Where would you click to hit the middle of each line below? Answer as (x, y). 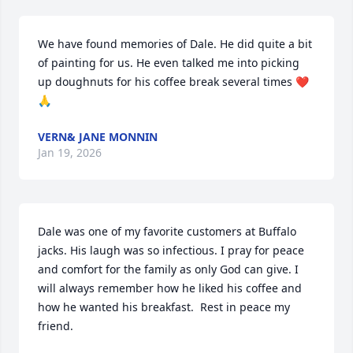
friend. (56, 326)
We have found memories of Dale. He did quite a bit (175, 44)
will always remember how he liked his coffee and (170, 288)
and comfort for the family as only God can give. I (168, 269)
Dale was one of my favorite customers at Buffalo (167, 232)
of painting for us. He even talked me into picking (169, 63)
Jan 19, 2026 (70, 153)
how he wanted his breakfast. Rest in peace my (164, 307)
